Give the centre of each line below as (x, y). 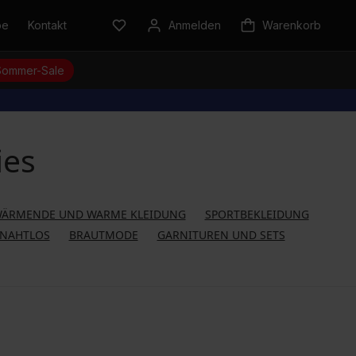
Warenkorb (292, 25)
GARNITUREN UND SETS (221, 235)
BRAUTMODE (103, 235)
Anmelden (195, 25)
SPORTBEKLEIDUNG (257, 214)
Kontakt (47, 25)
